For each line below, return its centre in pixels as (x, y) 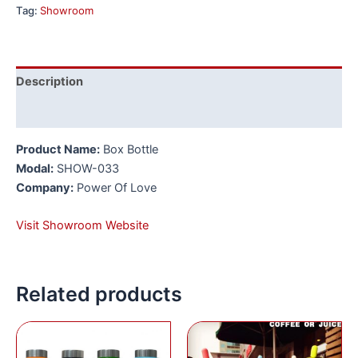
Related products (99, 294)
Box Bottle (129, 149)
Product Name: (58, 149)
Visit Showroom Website (82, 225)
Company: (45, 187)
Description (50, 82)
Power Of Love (115, 187)
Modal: (35, 168)
